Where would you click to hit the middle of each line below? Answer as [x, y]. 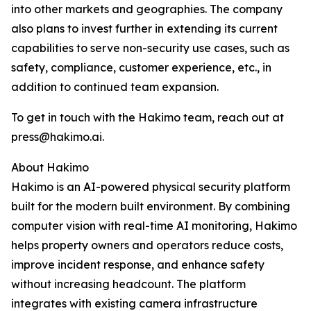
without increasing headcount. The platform [128, 284]
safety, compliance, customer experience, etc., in [141, 68]
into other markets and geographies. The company [147, 9]
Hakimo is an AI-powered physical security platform [151, 187]
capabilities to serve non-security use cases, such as [150, 48]
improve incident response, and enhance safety [138, 265]
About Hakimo [50, 168]
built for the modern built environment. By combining [151, 207]
